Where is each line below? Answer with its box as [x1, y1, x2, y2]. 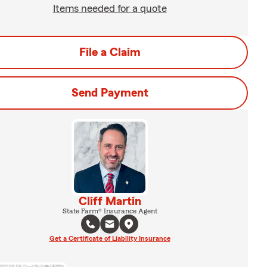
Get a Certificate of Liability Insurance [49, 235, 170, 242]
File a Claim [79, 46, 141, 58]
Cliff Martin [78, 195, 141, 207]
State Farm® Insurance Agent [62, 207, 157, 215]
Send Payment [71, 87, 148, 99]
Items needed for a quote [52, 3, 167, 14]
